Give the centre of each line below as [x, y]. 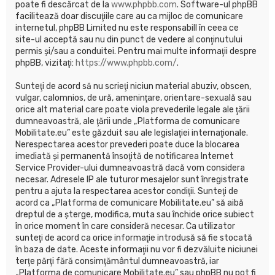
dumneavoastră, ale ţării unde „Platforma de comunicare [128, 121]
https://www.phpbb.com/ [126, 63]
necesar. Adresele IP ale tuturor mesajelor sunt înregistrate [132, 179]
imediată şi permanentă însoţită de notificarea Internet [125, 156]
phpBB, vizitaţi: [45, 63]
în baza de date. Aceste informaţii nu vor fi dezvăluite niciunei [137, 249]
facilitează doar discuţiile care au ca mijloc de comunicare [129, 16]
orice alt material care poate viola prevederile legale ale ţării [133, 109]
